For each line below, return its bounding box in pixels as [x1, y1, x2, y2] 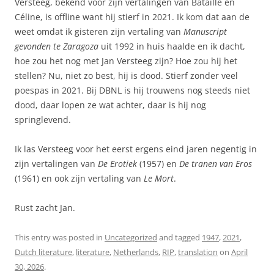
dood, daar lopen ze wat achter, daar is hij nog [15, 98, 206, 111]
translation [178, 246, 218, 257]
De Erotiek [98, 157, 137, 169]
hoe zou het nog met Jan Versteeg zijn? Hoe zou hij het [15, 54, 237, 67]
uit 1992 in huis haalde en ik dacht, [98, 40, 245, 52]
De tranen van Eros [179, 157, 252, 169]
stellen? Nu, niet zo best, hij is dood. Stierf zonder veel [15, 69, 238, 81]
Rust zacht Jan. [15, 201, 75, 213]
